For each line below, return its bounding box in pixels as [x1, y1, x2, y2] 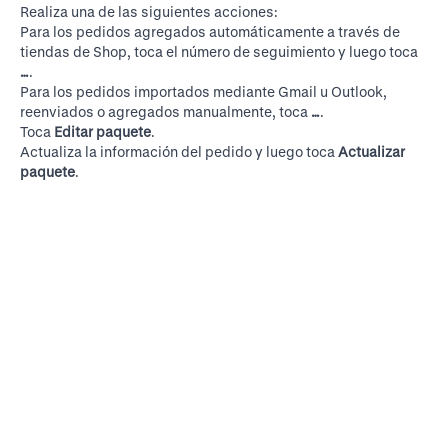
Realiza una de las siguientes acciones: [20, 3, 278, 20]
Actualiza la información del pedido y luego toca [20, 143, 338, 160]
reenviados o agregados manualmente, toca [20, 103, 311, 120]
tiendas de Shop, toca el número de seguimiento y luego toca [20, 43, 418, 60]
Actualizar [338, 143, 405, 160]
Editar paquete [54, 123, 151, 140]
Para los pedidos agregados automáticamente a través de [20, 23, 400, 40]
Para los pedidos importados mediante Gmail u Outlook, [20, 83, 387, 100]
